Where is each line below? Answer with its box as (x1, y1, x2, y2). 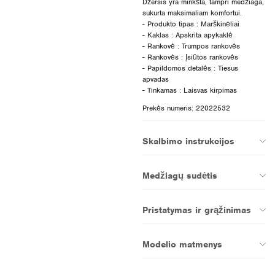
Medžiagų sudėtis (142, 169, 217, 181)
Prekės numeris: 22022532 (142, 103, 230, 113)
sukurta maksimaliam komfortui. (142, 7, 242, 18)
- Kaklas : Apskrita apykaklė (142, 29, 233, 40)
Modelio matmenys (142, 238, 222, 250)
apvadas (142, 74, 169, 84)
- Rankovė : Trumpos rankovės (142, 41, 240, 51)
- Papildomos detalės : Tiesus (142, 63, 238, 73)
